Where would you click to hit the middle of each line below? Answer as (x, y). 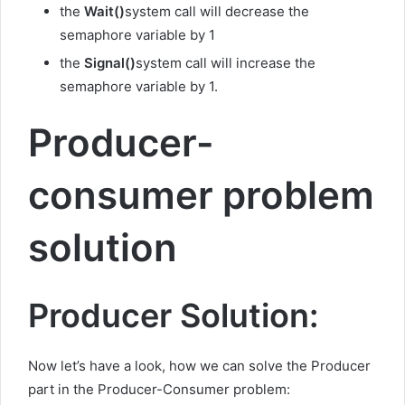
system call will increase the (226, 63)
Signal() (110, 63)
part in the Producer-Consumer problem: (159, 390)
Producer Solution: (173, 316)
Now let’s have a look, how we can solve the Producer (199, 366)
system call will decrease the (217, 12)
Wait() (104, 12)
